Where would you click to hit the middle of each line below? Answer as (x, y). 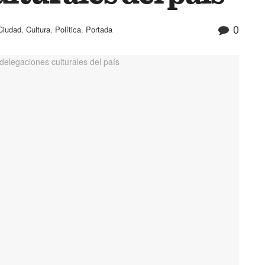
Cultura (38, 30)
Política (68, 30)
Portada (99, 30)
